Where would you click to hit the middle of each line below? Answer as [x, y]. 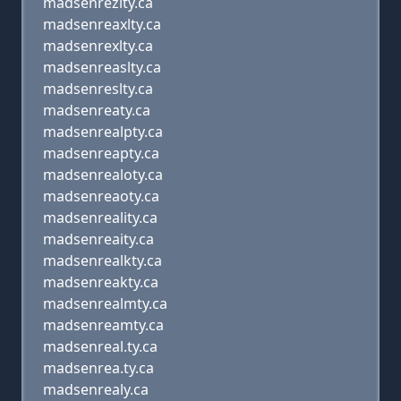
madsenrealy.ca [96, 389]
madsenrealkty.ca [102, 260]
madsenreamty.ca [103, 325]
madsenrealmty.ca [105, 303]
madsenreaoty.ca [101, 196]
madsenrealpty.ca [103, 132]
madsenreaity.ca [98, 239]
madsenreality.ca [100, 218]
